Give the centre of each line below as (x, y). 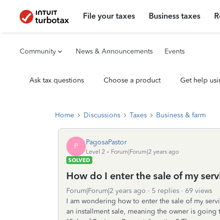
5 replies (165, 191)
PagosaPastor (106, 142)
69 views (199, 191)
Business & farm (181, 115)
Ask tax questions (57, 80)
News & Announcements (114, 51)
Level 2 (96, 151)
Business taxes (175, 16)
